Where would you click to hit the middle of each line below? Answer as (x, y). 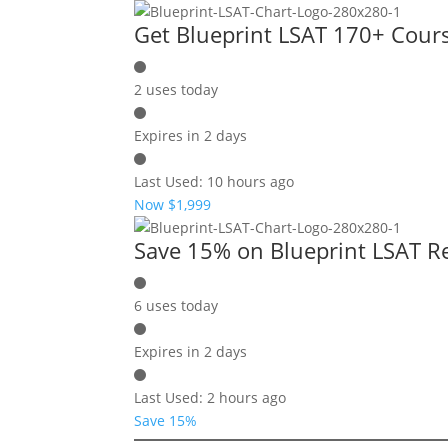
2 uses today (176, 89)
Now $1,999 (173, 204)
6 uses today (176, 305)
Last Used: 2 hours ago (210, 397)
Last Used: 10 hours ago (214, 181)
